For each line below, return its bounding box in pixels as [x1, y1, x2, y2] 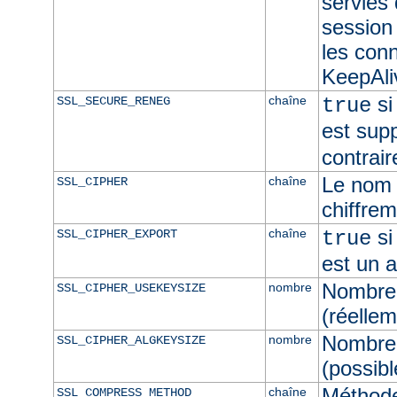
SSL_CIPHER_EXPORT [56, 226, 177, 241]
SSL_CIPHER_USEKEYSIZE [56, 280, 206, 295]
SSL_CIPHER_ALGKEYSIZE [56, 332, 206, 347]
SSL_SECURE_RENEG [56, 93, 170, 108]
